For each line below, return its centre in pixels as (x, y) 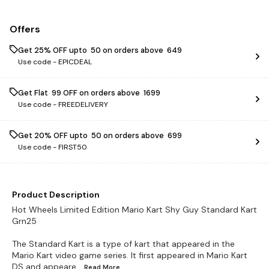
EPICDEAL (75, 62)
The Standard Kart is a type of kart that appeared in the (123, 244)
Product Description (56, 195)
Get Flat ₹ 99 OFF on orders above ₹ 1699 (89, 93)
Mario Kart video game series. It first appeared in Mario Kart (130, 255)
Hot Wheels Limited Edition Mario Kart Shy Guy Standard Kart (134, 210)
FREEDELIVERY (83, 104)
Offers (25, 29)
